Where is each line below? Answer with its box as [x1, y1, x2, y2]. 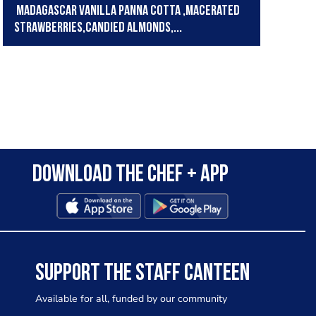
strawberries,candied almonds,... [13, 21, 182, 36]
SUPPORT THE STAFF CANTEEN [35, 262, 250, 287]
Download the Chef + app [32, 163, 229, 188]
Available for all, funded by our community [35, 292, 227, 306]
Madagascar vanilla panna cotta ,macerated [13, 4, 240, 19]
